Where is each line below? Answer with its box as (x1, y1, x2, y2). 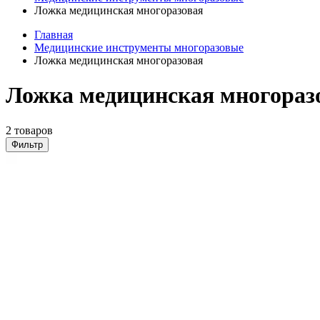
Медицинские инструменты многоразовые (34, 41, 244, 54)
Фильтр (11, 139, 43, 150)
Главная (34, 29, 73, 41)
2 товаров (6, 124, 53, 136)
